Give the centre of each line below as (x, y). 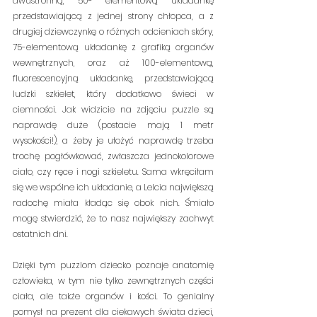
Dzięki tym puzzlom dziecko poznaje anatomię (113, 265)
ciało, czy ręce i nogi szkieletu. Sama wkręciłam (113, 172)
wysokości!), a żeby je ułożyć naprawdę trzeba (113, 140)
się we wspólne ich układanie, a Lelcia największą (113, 187)
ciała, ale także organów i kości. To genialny (113, 296)
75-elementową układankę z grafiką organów (113, 47)
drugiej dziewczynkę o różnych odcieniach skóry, (113, 31)
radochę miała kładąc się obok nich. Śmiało (113, 203)
